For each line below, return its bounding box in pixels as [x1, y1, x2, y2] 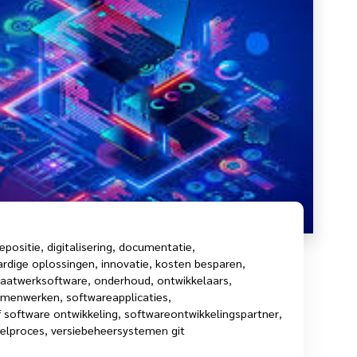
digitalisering [47, 238, 112, 253]
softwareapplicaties [66, 288, 168, 304]
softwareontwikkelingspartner [124, 305, 279, 320]
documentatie [119, 238, 192, 253]
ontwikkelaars [157, 272, 229, 287]
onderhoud [94, 272, 151, 287]
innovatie [101, 255, 149, 270]
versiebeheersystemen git [51, 322, 185, 337]
